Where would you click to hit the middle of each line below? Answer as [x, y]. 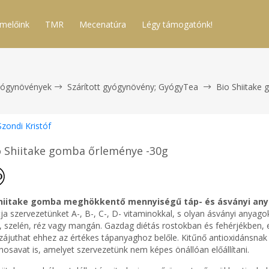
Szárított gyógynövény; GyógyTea [133, 87]
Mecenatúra [103, 24]
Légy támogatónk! [177, 24]
